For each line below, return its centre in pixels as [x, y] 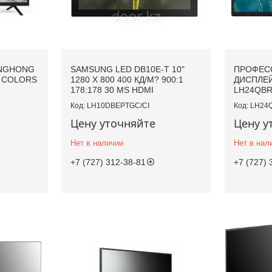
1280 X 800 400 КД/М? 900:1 [127, 80]
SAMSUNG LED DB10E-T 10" [127, 70]
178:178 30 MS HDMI [112, 90]
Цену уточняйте [113, 124]
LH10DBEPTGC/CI [118, 106]
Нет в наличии [97, 143]
